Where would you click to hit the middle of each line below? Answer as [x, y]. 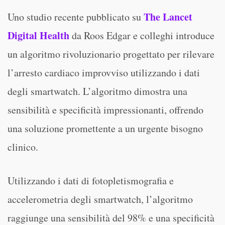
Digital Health [38, 35]
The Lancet [168, 17]
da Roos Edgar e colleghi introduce [142, 35]
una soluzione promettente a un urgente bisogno [105, 128]
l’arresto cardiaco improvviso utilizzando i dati [104, 73]
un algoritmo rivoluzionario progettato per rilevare [111, 54]
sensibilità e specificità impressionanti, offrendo [105, 110]
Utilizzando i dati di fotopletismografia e [91, 181]
